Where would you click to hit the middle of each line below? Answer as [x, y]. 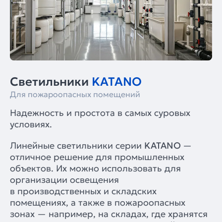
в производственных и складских [83, 191]
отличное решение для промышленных [97, 157]
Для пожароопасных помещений [75, 94]
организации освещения [64, 179]
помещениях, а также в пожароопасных [98, 202]
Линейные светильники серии [77, 145]
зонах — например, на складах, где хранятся [109, 214]
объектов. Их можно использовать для [95, 168]
